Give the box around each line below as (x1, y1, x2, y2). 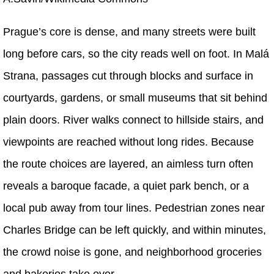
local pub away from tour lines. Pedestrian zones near (3, 201, 265, 214)
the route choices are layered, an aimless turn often (3, 157, 253, 170)
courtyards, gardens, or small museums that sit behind (3, 91, 267, 104)
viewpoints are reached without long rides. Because (3, 135, 254, 148)
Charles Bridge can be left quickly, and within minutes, (3, 223, 266, 236)
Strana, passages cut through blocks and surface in (3, 69, 253, 82)
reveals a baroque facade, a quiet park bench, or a (3, 179, 249, 192)
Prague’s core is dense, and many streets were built (3, 25, 256, 38)
